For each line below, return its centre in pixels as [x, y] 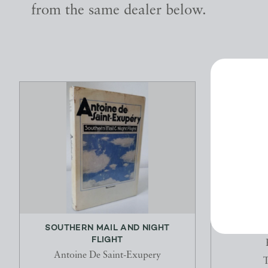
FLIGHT [107, 240]
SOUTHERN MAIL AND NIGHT [107, 229]
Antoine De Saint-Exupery [107, 256]
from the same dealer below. [119, 11]
